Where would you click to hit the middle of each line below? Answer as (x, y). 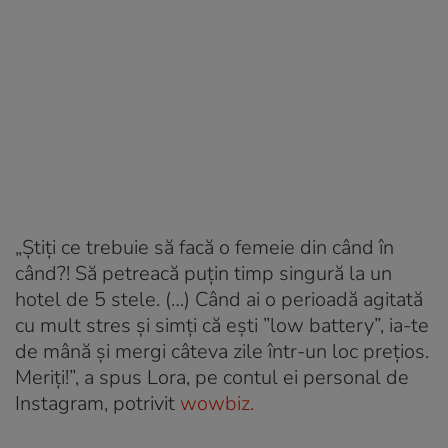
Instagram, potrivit (95, 403)
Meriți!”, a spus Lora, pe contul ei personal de (212, 377)
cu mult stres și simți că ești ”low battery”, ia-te (222, 325)
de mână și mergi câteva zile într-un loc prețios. (222, 351)
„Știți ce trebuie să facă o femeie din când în (204, 247)
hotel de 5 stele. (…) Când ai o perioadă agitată (219, 299)
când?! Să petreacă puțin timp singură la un (203, 273)
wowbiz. (214, 403)
